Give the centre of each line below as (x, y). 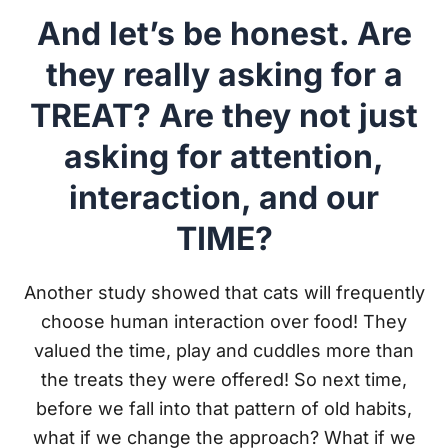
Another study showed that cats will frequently (224, 293)
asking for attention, (224, 156)
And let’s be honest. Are (224, 33)
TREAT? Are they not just (224, 115)
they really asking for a (224, 74)
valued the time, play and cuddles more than (224, 351)
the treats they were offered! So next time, (224, 380)
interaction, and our (224, 197)
